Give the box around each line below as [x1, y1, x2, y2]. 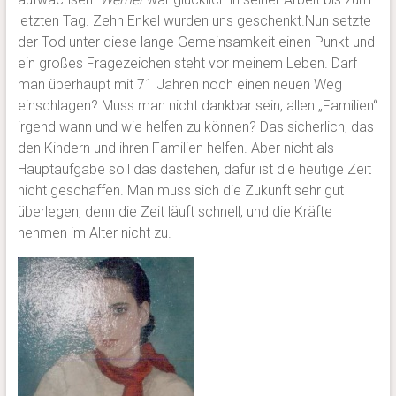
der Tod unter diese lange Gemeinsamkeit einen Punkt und [17, 34, 375, 51]
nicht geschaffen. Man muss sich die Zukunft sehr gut [17, 182, 344, 200]
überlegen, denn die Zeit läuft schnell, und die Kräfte [17, 203, 332, 221]
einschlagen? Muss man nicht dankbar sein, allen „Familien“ [17, 97, 377, 115]
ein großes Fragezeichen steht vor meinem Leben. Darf [17, 55, 357, 72]
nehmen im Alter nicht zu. [17, 225, 171, 242]
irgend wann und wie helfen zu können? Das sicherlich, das [17, 118, 374, 136]
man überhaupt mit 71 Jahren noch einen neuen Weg [17, 76, 342, 94]
